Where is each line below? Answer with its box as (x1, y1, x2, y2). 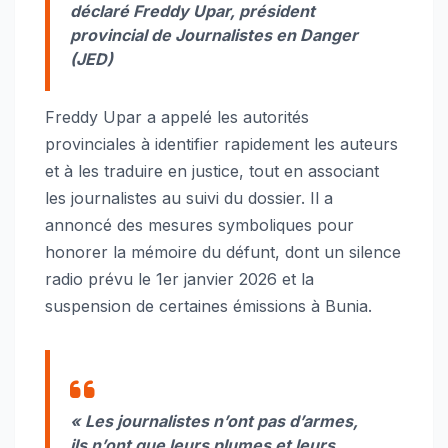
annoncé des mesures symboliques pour (45, 214, 354, 235)
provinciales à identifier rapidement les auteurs (45, 133, 398, 154)
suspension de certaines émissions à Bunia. (45, 295, 372, 316)
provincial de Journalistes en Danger (70, 24, 358, 45)
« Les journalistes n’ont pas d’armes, (70, 410, 358, 431)
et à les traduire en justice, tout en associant (45, 160, 379, 181)
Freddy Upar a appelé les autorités (45, 106, 309, 127)
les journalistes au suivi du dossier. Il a (45, 187, 333, 208)
